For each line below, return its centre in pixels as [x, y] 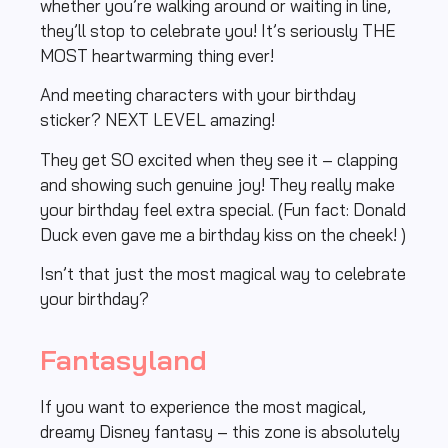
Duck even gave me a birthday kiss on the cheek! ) [223, 234]
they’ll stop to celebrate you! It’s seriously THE [218, 31]
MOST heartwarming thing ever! [157, 56]
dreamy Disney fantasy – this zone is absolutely [220, 431]
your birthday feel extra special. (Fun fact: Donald [223, 209]
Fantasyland [123, 359]
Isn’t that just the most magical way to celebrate [223, 274]
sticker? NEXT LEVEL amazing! [159, 120]
